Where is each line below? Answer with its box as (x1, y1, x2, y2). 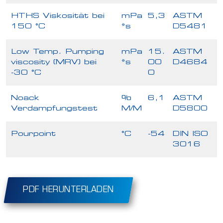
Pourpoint (11, 130, 56, 138)
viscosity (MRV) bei (11, 58, 97, 66)
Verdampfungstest (11, 105, 98, 112)
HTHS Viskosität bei (11, 12, 105, 20)
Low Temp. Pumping (11, 48, 104, 56)
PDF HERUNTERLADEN (23, 186, 114, 194)
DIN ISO (173, 130, 208, 138)
